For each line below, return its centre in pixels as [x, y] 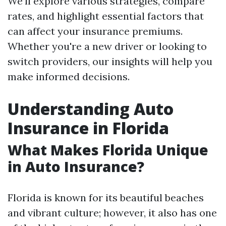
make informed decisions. [69, 76]
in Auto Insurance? [76, 166]
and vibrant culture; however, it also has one [112, 213]
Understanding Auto [91, 109]
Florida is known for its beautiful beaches [106, 197]
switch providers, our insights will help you [110, 61]
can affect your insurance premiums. [95, 31]
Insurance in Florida [88, 128]
